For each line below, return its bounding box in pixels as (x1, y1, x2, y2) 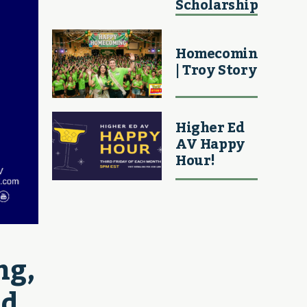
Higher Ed (175, 114, 245, 142)
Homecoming (175, 40, 267, 68)
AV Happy (175, 130, 245, 158)
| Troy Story (175, 56, 257, 84)
